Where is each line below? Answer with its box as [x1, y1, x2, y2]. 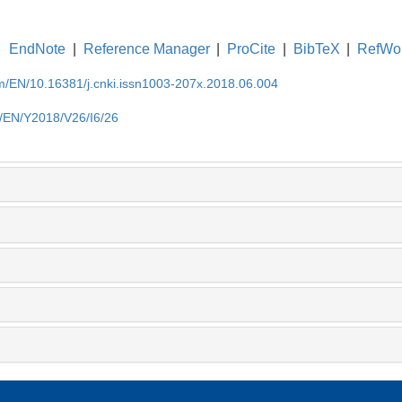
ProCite [227, 40, 276, 57]
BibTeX [293, 40, 340, 57]
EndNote [9, 40, 66, 57]
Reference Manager [83, 40, 210, 57]
